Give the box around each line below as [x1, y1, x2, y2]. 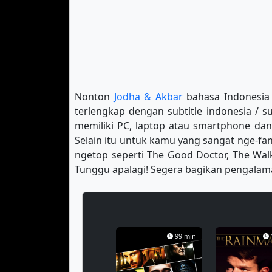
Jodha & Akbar [114, 90, 183, 103]
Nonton [75, 90, 114, 103]
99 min [175, 231, 196, 240]
